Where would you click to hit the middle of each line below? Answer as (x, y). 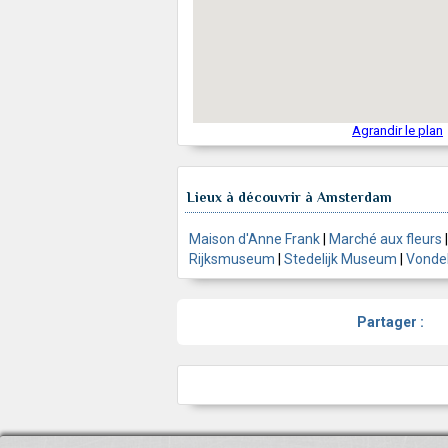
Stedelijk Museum (340, 259)
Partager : (390, 322)
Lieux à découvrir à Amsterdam (289, 197)
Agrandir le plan (397, 131)
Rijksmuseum (232, 259)
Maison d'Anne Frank (254, 239)
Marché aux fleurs (385, 239)
